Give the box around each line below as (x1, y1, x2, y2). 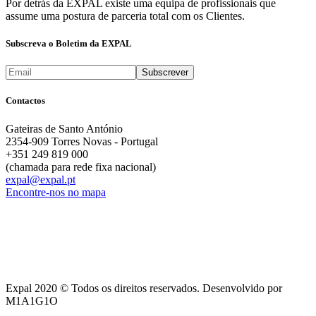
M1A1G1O (6, 294, 58, 307)
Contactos (6, 95, 45, 107)
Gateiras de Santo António (6, 122, 123, 135)
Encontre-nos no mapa (6, 186, 106, 198)
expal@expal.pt (6, 173, 75, 186)
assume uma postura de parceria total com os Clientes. (6, 9, 245, 22)
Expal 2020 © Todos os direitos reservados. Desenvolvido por (6, 281, 282, 294)
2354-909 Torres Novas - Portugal (6, 135, 158, 147)
